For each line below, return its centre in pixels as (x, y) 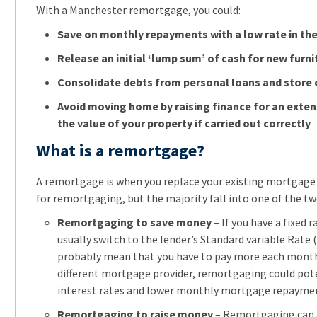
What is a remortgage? (120, 150)
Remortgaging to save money (134, 222)
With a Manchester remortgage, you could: (138, 10)
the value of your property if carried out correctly (184, 123)
